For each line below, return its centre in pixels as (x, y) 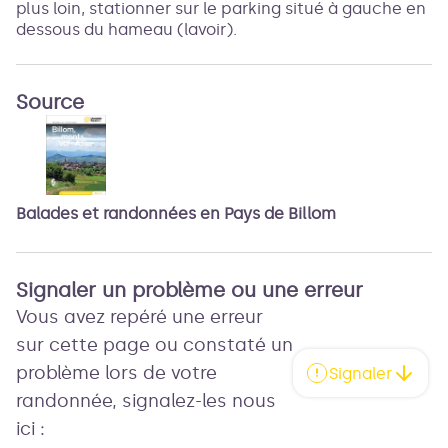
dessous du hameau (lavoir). (126, 29)
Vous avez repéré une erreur (139, 317)
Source (50, 102)
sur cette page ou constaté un (154, 345)
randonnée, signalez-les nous (146, 401)
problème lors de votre (116, 373)
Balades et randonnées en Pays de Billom (176, 213)
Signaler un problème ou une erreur (189, 290)
